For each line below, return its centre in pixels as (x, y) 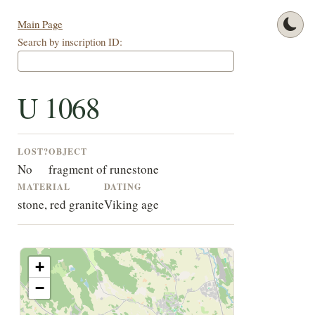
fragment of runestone (103, 169)
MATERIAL (44, 187)
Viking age (131, 205)
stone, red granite (60, 205)
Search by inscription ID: (70, 42)
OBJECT (67, 152)
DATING (123, 187)
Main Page (40, 24)
